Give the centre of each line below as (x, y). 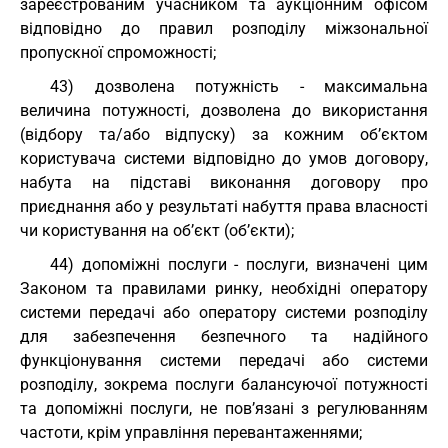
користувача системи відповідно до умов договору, (224, 158)
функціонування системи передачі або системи (224, 360)
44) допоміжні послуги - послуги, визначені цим (239, 264)
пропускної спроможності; (118, 52)
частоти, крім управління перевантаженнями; (191, 432)
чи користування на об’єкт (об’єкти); (157, 230)
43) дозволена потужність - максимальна (239, 86)
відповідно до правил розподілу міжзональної (224, 28)
